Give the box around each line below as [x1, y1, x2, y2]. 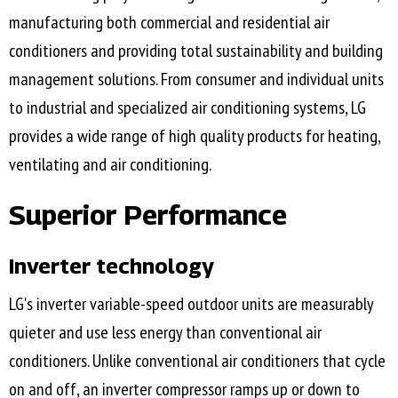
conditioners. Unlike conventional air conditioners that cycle [9, 349, 386, 373]
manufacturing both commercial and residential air [9, 11, 330, 35]
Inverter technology [9, 253, 214, 279]
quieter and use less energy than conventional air [9, 321, 322, 345]
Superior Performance [9, 199, 287, 232]
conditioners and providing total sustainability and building [9, 39, 383, 63]
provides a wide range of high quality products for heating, [9, 124, 380, 148]
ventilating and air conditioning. [9, 153, 211, 177]
